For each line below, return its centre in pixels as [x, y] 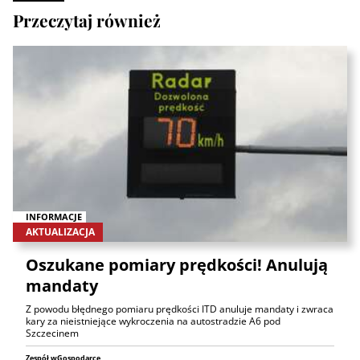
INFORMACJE [54, 217]
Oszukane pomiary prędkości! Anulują [177, 265]
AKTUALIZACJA [60, 232]
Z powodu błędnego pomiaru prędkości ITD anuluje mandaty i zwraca [180, 309]
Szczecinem [52, 333]
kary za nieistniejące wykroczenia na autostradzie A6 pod [153, 321]
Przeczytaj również [87, 20]
